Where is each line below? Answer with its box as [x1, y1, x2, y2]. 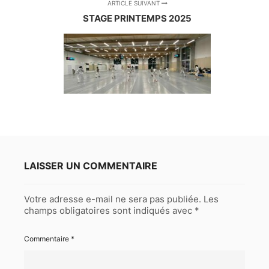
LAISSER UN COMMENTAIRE [24, 160, 157, 172]
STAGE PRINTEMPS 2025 [83, 13, 192, 25]
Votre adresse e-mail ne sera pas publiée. [24, 193, 201, 205]
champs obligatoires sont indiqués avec [24, 205, 195, 217]
